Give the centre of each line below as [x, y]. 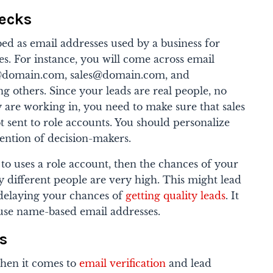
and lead [189, 263]
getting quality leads [176, 195]
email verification [123, 263]
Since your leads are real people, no [138, 90]
